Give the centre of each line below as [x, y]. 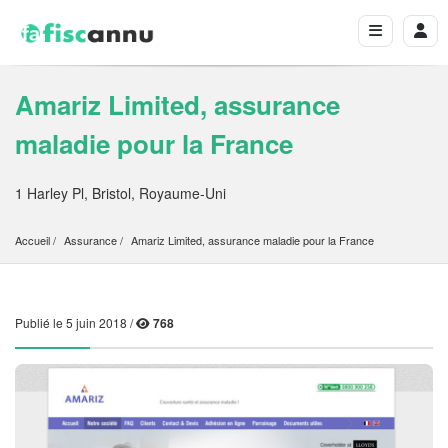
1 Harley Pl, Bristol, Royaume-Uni [120, 193]
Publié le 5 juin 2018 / [75, 323]
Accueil [32, 240]
